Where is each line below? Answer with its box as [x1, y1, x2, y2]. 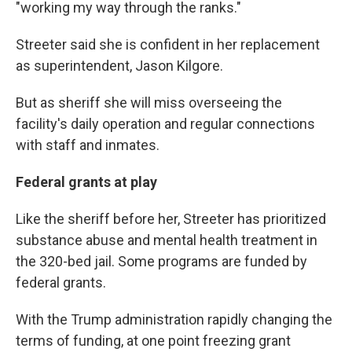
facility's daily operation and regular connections [16, 115, 315, 132]
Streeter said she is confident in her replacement [16, 35, 320, 53]
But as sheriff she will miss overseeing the [16, 93, 282, 111]
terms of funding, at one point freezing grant [16, 332, 291, 349]
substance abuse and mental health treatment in [16, 231, 317, 248]
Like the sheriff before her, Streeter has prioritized [16, 210, 326, 227]
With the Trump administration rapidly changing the [16, 310, 332, 328]
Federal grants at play [16, 173, 157, 190]
